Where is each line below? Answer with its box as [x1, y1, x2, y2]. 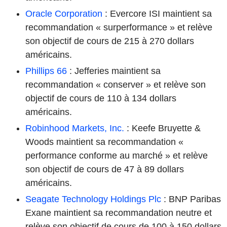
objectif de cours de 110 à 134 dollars [25, 93, 176, 103]
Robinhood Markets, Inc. [25, 123, 124, 133]
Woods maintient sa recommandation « [25, 136, 183, 147]
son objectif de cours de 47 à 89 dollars [25, 164, 184, 174]
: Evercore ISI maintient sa [102, 8, 212, 19]
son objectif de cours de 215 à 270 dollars [25, 35, 194, 46]
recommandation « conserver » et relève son [25, 79, 206, 90]
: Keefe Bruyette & [124, 123, 201, 133]
